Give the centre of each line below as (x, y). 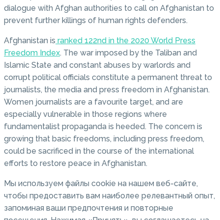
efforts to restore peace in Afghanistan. (76, 164)
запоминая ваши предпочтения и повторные (89, 208)
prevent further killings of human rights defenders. (96, 21)
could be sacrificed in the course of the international (99, 151)
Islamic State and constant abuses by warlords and (97, 65)
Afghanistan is (30, 41)
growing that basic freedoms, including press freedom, (104, 139)
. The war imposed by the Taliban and (128, 53)
